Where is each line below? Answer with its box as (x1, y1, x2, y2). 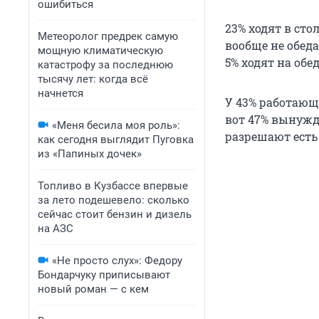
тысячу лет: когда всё (38, 73, 148, 85)
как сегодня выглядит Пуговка (38, 133, 194, 146)
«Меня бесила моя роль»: (52, 119, 180, 132)
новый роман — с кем (38, 283, 149, 296)
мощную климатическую (38, 44, 163, 57)
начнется (38, 87, 83, 100)
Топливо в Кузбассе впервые (38, 179, 188, 192)
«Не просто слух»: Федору (52, 254, 182, 267)
